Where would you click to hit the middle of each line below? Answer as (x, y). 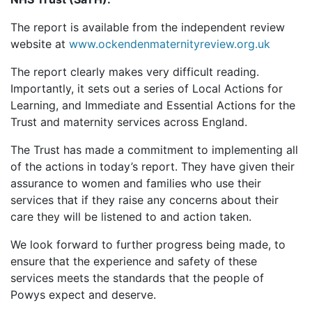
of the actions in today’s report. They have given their (153, 167)
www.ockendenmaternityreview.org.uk (170, 44)
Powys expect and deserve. (83, 295)
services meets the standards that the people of (137, 278)
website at (40, 44)
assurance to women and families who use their (136, 184)
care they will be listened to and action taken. (131, 217)
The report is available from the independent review (148, 28)
